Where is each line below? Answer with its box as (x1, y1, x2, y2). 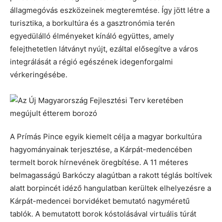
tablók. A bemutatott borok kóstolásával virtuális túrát (10, 209, 196, 219)
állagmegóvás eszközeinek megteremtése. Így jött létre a (10, 5, 210, 15)
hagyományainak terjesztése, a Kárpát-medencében (10, 145, 192, 155)
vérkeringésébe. (10, 70, 67, 80)
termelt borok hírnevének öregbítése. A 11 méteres (10, 158, 188, 167)
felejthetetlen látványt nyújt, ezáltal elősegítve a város (10, 44, 198, 54)
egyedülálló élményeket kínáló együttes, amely (10, 31, 174, 41)
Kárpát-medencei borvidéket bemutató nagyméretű (10, 196, 190, 206)
